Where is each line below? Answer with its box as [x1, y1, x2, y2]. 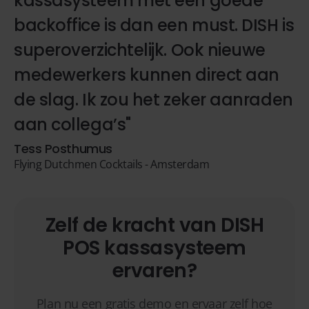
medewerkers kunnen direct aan [14, 63, 279, 86]
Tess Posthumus [14, 140, 112, 157]
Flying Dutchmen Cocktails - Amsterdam [14, 157, 210, 172]
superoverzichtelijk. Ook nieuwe [14, 39, 266, 61]
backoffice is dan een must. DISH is [14, 14, 295, 37]
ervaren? [112, 257, 197, 284]
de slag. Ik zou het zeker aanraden [14, 88, 293, 111]
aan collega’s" [14, 113, 131, 136]
